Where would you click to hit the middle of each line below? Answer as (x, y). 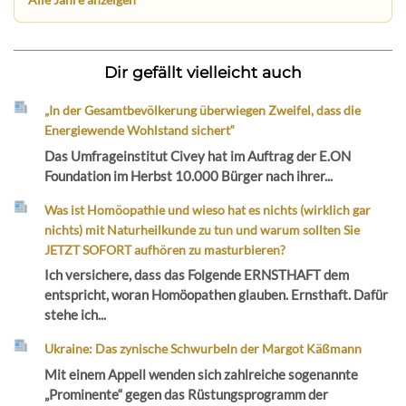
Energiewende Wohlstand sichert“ (140, 130)
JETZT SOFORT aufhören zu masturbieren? (165, 249)
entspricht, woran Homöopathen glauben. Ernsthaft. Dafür (217, 295)
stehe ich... (76, 315)
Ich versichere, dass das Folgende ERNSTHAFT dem (197, 275)
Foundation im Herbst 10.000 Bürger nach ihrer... (189, 175)
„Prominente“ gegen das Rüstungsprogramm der (187, 394)
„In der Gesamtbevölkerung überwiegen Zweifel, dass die (203, 111)
